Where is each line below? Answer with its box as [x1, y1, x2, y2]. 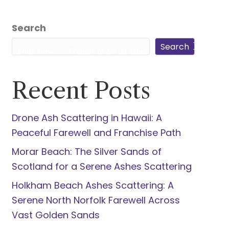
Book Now [17, 47, 53, 56]
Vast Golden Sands [11, 209, 100, 221]
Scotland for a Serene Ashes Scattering [11, 160, 192, 173]
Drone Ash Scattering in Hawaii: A [11, 111, 162, 124]
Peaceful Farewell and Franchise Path [11, 126, 181, 139]
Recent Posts [11, 76, 150, 105]
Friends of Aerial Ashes [68, 47, 148, 56]
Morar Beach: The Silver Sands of [11, 145, 162, 158]
